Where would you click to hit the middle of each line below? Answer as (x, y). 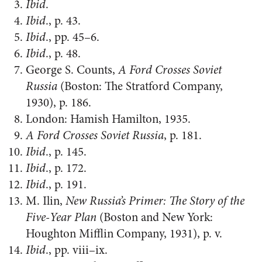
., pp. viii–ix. (77, 250)
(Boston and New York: (155, 217)
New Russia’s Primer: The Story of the (155, 201)
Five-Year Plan (61, 217)
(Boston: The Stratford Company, (140, 86)
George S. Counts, (72, 70)
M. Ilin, (46, 201)
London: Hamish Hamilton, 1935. (108, 119)
